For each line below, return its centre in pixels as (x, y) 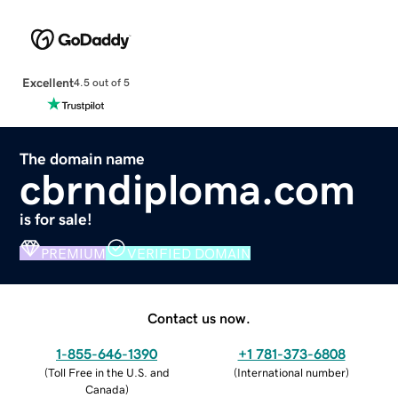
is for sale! (56, 219)
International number (291, 372)
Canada (105, 389)
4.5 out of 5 (101, 83)
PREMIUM (74, 253)
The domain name (83, 159)
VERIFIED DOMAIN (189, 253)
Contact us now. (199, 318)
